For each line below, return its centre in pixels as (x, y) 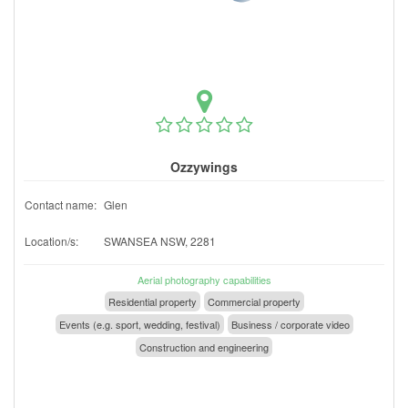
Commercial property (254, 301)
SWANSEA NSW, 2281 (160, 240)
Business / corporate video (290, 324)
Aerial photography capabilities (204, 279)
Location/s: (51, 240)
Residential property (152, 301)
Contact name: (61, 204)
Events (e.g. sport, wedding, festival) (139, 324)
